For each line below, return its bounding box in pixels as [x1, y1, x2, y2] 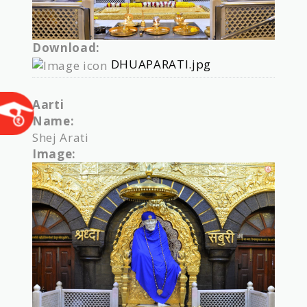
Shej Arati [32, 129, 89, 145]
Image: [32, 145, 79, 162]
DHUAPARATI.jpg [110, 56, 212, 73]
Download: [32, 40, 103, 56]
